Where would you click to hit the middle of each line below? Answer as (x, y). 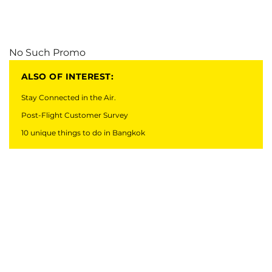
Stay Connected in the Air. (69, 97)
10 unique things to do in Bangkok (83, 133)
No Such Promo (47, 53)
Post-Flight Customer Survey (75, 115)
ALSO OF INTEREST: (68, 76)
